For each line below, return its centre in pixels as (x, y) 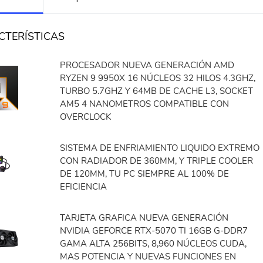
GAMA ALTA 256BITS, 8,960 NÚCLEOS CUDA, (154, 243)
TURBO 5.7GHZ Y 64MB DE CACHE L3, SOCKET (157, 91)
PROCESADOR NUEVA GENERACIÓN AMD (147, 65)
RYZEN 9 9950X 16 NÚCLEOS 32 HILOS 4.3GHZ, (158, 78)
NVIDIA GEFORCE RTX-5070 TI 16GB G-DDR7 (154, 230)
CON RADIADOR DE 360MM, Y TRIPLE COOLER (157, 161)
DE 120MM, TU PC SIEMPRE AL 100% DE (145, 174)
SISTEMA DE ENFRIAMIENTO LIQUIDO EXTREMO (160, 148)
